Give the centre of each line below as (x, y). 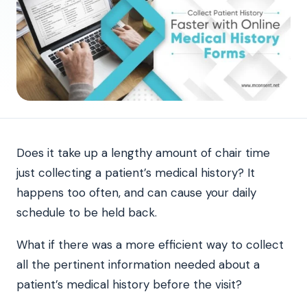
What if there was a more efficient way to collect (150, 245)
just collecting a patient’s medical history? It (136, 173)
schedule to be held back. (87, 213)
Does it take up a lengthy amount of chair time (143, 153)
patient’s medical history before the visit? (129, 285)
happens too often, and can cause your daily (136, 193)
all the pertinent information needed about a (138, 265)
